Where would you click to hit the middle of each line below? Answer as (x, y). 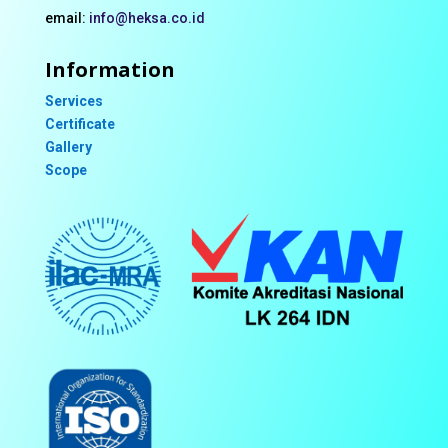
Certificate (79, 123)
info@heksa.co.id (146, 17)
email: (66, 17)
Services (73, 100)
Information (109, 69)
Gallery (68, 146)
